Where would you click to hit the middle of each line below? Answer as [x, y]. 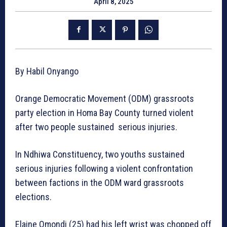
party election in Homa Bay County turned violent [104, 112]
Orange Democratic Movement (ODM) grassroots [105, 98]
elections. [33, 197]
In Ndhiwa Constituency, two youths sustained [100, 154]
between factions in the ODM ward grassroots [100, 182]
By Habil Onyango [47, 71]
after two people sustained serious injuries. [96, 127]
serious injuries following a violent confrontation [104, 168]
